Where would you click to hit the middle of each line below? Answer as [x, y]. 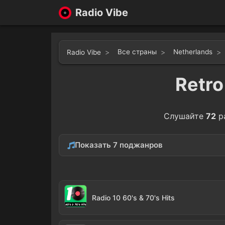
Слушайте [185, 116]
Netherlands [193, 52]
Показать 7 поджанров [119, 145]
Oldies [76, 172]
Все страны [137, 52]
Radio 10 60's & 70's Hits [133, 198]
